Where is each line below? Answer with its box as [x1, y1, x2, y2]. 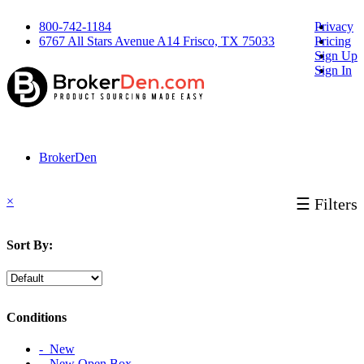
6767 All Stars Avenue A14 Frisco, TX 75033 [39, 34, 275, 48]
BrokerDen [39, 150, 97, 164]
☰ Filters [296, 195, 357, 213]
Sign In [314, 63, 352, 77]
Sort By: [6, 238, 53, 253]
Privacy [314, 19, 353, 33]
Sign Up [314, 49, 357, 63]
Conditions [6, 310, 67, 324]
